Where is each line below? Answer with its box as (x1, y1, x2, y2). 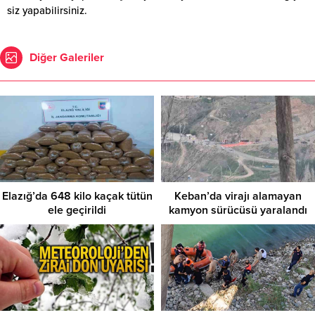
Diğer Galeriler (30, 50, 104, 65)
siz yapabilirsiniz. (7, 4, 87, 17)
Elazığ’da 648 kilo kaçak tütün (1, 188, 153, 203)
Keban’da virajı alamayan (174, 188, 302, 203)
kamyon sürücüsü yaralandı (169, 202, 307, 217)
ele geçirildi (48, 202, 106, 217)
